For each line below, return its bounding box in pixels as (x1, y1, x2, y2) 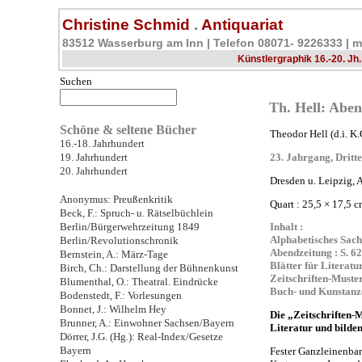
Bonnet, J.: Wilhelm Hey (60, 303, 166, 315)
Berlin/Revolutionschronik (60, 234, 179, 246)
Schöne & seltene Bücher (60, 122, 196, 137)
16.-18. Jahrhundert (60, 137, 145, 149)
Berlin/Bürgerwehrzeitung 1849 (60, 221, 200, 233)
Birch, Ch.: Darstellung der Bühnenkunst (60, 262, 238, 274)
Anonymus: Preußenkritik (60, 193, 173, 205)
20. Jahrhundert (60, 165, 128, 177)
